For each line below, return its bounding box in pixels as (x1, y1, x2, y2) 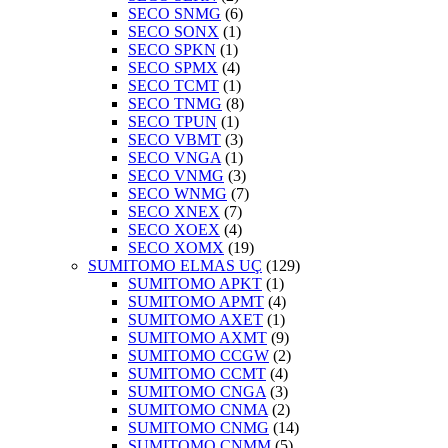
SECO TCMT (128, 77, 219, 95)
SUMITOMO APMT (128, 293, 264, 311)
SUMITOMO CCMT (128, 365, 266, 383)
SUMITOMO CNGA (128, 383, 266, 401)
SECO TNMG (128, 95, 222, 113)
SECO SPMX (128, 59, 218, 77)
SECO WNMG (128, 185, 227, 203)
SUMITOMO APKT (128, 275, 262, 293)
